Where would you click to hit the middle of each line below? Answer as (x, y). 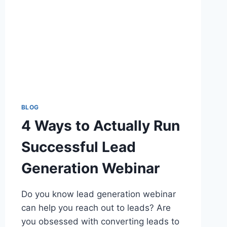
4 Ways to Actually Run (100, 126)
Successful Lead (78, 147)
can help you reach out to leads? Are (96, 208)
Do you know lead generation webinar (98, 194)
